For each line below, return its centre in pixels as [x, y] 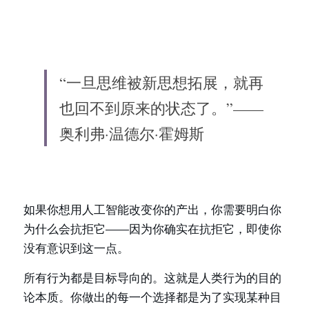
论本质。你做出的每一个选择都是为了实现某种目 [152, 297]
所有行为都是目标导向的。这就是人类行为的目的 [152, 278]
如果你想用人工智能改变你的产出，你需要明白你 [152, 210]
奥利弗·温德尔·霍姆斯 [132, 133]
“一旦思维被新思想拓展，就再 [161, 82]
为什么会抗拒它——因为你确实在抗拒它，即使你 [152, 229]
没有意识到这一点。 [76, 248]
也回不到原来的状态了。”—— [161, 108]
